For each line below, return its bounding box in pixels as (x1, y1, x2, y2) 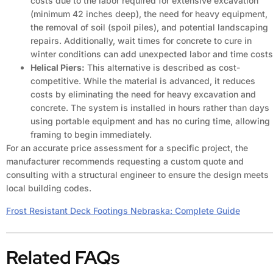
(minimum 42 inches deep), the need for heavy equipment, (30, 9, 268, 19)
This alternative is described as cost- (85, 62, 240, 73)
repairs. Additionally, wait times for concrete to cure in (30, 35, 252, 46)
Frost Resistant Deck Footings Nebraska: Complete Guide (6, 205, 240, 216)
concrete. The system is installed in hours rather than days (30, 102, 269, 113)
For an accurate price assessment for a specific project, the (6, 143, 248, 153)
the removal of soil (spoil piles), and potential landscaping (30, 22, 268, 32)
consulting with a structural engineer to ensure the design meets (6, 169, 269, 180)
